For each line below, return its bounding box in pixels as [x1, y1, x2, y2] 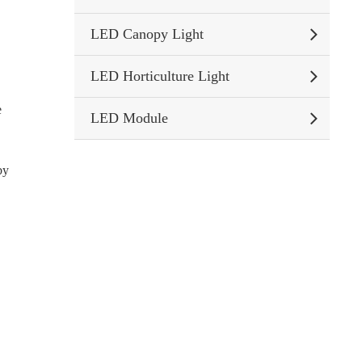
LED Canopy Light [90, 26, 204, 42]
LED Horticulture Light [90, 68, 229, 84]
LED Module [90, 110, 168, 126]
